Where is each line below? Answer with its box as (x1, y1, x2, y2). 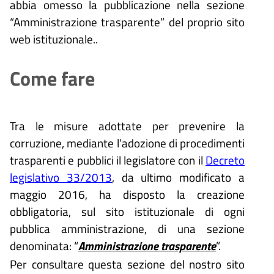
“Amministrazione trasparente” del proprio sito (10, 12, 245, 31)
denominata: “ (10, 236, 78, 254)
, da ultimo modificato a (111, 168, 245, 186)
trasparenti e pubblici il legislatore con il (10, 150, 206, 169)
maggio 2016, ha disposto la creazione (10, 185, 245, 203)
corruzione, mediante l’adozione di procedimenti (10, 133, 245, 152)
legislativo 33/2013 (10, 168, 112, 186)
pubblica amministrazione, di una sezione (10, 219, 245, 237)
